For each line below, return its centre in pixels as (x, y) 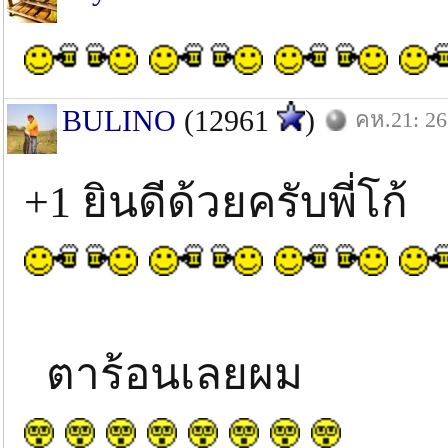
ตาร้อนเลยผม (163, 374)
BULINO (119, 120)
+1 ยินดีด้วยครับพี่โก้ (216, 202)
